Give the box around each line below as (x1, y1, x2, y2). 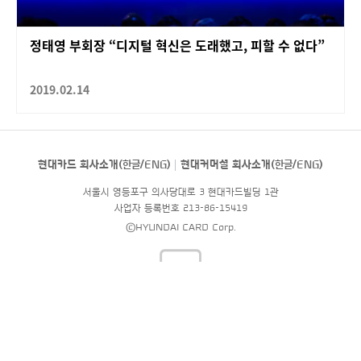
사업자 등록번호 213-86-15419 (114, 203, 247, 214)
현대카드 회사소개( (38, 160, 122, 171)
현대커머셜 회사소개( (180, 160, 275, 171)
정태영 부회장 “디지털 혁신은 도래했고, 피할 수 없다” (30, 35, 325, 56)
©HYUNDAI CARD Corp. (125, 222, 236, 233)
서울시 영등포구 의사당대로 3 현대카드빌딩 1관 (82, 187, 279, 197)
